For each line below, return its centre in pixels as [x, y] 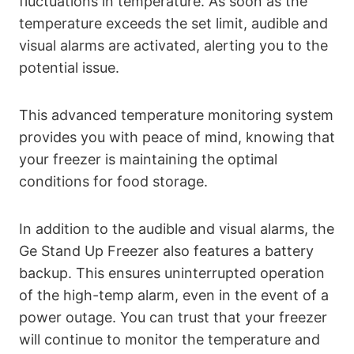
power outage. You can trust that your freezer [173, 318]
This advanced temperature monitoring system [176, 115]
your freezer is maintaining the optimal [148, 160]
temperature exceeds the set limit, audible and [173, 24]
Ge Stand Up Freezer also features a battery [166, 251]
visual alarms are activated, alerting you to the [173, 46]
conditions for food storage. [113, 182]
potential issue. [69, 68]
